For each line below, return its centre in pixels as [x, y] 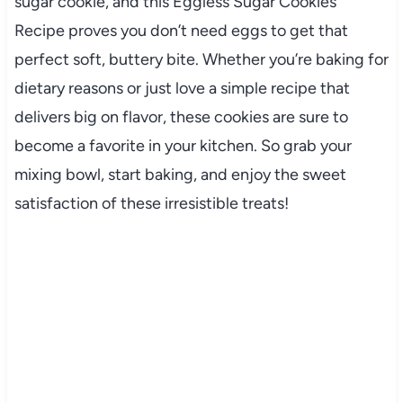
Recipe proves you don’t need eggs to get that [181, 30]
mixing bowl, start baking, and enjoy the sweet [180, 174]
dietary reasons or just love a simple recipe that [182, 88]
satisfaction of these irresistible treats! [151, 203]
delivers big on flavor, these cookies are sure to [181, 116]
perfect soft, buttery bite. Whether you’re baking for [201, 59]
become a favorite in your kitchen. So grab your [183, 145]
